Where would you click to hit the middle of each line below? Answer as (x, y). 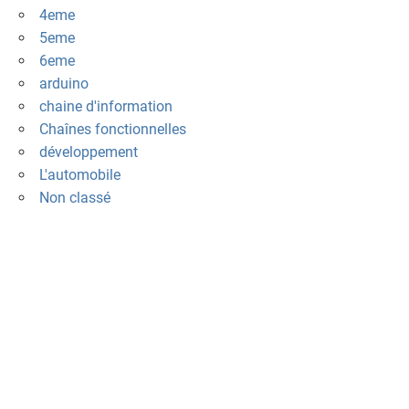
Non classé (74, 198)
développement (88, 152)
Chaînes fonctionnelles (112, 130)
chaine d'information (105, 107)
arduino (63, 84)
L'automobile (79, 175)
